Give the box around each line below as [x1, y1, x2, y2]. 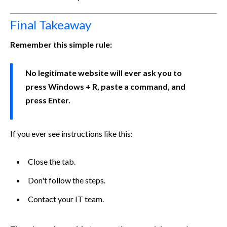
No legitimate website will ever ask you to [25, 67, 182, 78]
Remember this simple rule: [10, 39, 112, 49]
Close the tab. [28, 156, 75, 166]
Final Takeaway [10, 17, 91, 32]
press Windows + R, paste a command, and [25, 81, 185, 91]
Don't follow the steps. [28, 175, 105, 185]
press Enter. [25, 95, 70, 105]
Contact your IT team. [28, 194, 104, 204]
